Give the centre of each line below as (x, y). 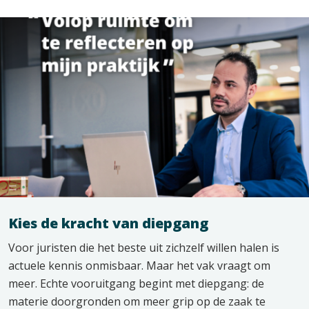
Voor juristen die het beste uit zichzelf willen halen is (144, 248)
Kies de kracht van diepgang (108, 223)
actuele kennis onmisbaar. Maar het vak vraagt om (139, 266)
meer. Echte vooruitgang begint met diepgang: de (136, 284)
